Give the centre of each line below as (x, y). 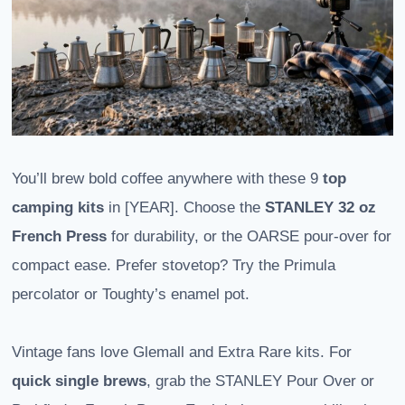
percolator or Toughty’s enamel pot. (131, 295)
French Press (59, 237)
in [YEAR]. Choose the (184, 208)
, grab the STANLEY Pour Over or (260, 381)
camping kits (58, 208)
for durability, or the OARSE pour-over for (249, 237)
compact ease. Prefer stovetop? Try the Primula (174, 266)
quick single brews (79, 381)
